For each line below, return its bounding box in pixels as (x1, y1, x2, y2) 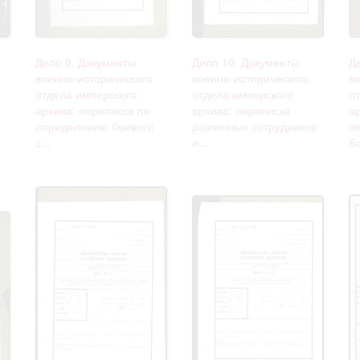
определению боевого (35, 117, 153, 134)
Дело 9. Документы (35, 53, 136, 70)
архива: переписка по (35, 101, 150, 118)
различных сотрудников (192, 117, 317, 134)
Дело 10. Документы (192, 53, 299, 70)
